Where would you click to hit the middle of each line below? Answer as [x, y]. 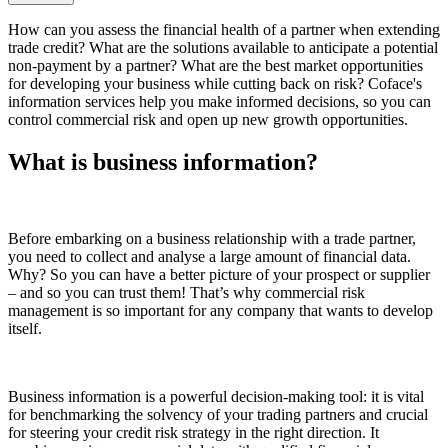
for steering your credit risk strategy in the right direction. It [193, 432]
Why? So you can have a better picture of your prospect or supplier [219, 274]
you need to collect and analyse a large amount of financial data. [209, 256]
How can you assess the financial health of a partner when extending [224, 29]
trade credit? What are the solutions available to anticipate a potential [223, 47]
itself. [25, 328]
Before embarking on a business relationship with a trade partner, [212, 238]
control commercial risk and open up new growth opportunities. [208, 119]
